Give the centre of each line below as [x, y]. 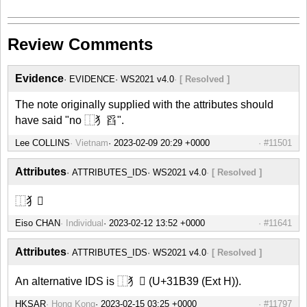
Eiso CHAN [38, 223]
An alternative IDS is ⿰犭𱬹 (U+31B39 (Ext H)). [128, 282]
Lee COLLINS [42, 143]
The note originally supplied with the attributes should [144, 105]
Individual [85, 223]
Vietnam [92, 143]
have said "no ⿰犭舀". [70, 121]
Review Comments [80, 45]
